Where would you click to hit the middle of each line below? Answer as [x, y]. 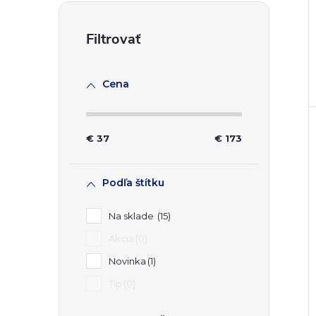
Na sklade [132, 216]
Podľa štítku [133, 183]
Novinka [127, 261]
